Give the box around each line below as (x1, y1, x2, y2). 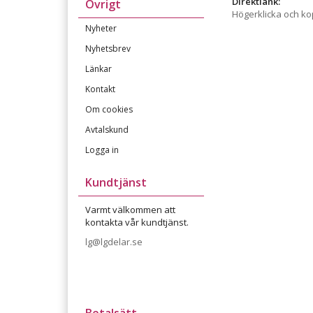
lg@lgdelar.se (85, 235, 145, 248)
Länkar (85, 63, 112, 75)
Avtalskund (85, 124, 129, 136)
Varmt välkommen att (85, 203, 175, 216)
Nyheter (85, 22, 117, 34)
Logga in (85, 144, 119, 156)
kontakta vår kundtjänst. (85, 216, 189, 228)
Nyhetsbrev (85, 43, 131, 54)
